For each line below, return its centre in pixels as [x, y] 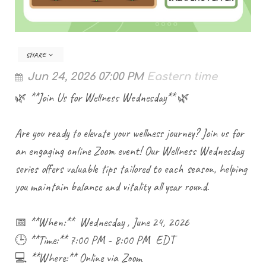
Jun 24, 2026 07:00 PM [85, 76]
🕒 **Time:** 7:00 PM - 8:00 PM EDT [95, 240]
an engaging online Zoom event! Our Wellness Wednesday [129, 151]
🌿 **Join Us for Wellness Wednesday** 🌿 [102, 97]
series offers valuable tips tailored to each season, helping [131, 169]
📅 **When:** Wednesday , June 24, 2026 [102, 222]
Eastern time [182, 76]
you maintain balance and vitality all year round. [112, 186]
